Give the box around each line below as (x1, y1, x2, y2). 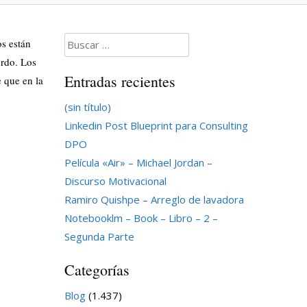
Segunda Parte (64, 229, 134, 243)
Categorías (64, 260, 130, 280)
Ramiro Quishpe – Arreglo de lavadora (64, 192, 244, 206)
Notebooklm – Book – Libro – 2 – (64, 210, 218, 225)
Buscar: (63, 34, 98, 48)
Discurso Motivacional (64, 173, 167, 188)
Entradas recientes (64, 71, 175, 91)
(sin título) (64, 99, 111, 114)
